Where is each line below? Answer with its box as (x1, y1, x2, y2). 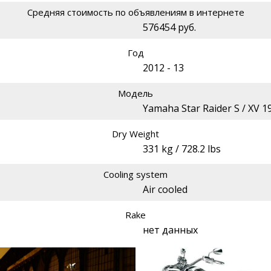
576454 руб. (143, 21, 196, 34)
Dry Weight (112, 128, 159, 140)
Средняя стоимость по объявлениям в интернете (27, 6, 244, 19)
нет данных (143, 223, 198, 237)
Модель (118, 87, 153, 100)
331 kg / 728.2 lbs (143, 142, 221, 156)
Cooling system (103, 168, 168, 181)
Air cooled (143, 183, 188, 197)
